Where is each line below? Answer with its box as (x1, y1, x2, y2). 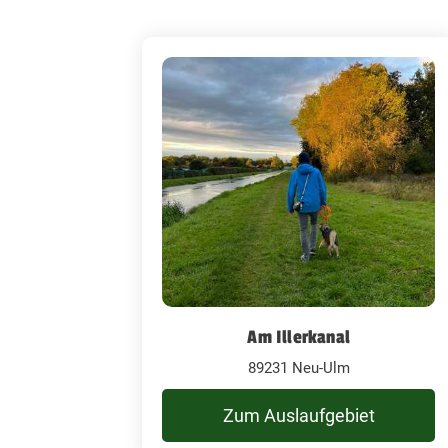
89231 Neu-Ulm (247, 358, 350, 377)
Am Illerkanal (247, 325, 350, 348)
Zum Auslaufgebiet (222, 404, 375, 426)
